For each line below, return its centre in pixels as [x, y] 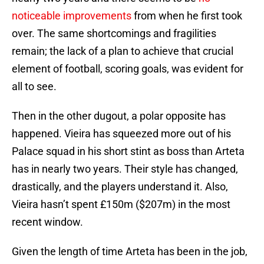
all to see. [34, 87]
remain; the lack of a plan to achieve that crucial [123, 51]
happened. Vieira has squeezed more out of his [121, 134]
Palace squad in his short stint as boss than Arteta [128, 151]
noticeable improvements [72, 16]
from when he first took [187, 16]
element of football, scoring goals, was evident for [128, 69]
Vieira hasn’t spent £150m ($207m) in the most [121, 204]
